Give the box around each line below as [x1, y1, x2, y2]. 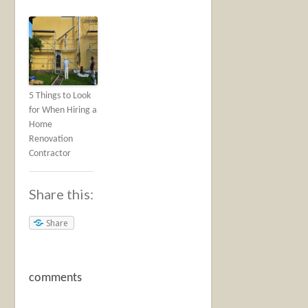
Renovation [29, 134, 74, 145]
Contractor [29, 148, 71, 159]
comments [29, 271, 82, 285]
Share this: [29, 186, 94, 203]
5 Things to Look [29, 91, 91, 102]
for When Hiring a [29, 105, 98, 116]
